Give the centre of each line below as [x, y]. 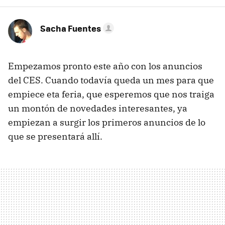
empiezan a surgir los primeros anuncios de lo [107, 122]
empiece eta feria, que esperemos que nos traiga [111, 94]
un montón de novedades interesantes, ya [98, 108]
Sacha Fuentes [71, 28]
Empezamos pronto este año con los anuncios [105, 66]
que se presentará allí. [55, 136]
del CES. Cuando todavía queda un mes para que [111, 80]
